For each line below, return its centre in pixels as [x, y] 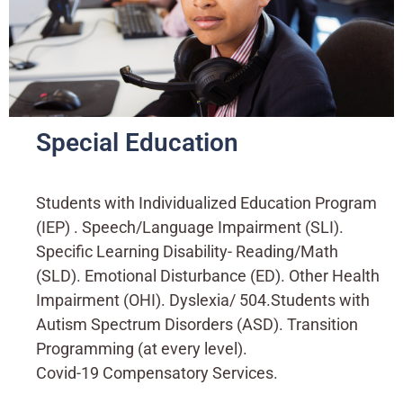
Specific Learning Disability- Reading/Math [187, 252]
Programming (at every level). [142, 349]
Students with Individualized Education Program [206, 203]
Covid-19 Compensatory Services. [157, 373]
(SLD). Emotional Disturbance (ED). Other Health [208, 276]
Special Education [137, 142]
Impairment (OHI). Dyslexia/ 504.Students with [203, 300]
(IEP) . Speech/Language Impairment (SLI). [190, 228]
